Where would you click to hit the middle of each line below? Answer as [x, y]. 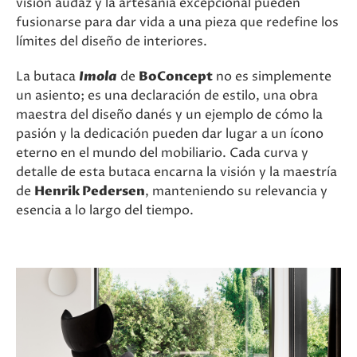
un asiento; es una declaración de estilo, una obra [167, 96]
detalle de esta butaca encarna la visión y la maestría [177, 172]
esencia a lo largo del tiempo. [105, 210]
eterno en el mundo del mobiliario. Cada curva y [162, 153]
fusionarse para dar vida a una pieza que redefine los [177, 22]
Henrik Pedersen [90, 191]
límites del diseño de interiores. [112, 41]
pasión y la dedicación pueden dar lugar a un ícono [170, 134]
